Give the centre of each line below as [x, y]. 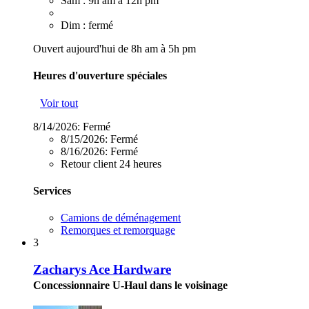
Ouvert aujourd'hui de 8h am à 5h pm [114, 49]
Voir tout [59, 103]
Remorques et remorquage [118, 230]
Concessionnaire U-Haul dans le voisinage [130, 285]
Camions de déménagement [121, 218]
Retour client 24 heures [111, 163]
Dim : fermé [87, 26]
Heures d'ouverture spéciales [100, 76]
